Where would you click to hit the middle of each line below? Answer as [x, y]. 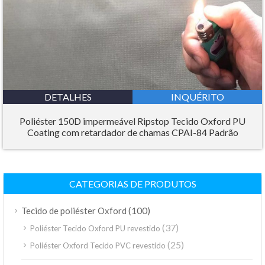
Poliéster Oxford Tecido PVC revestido [98, 245]
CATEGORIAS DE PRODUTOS [132, 184]
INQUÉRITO [197, 97]
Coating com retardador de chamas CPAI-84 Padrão [132, 132]
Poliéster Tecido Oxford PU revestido [95, 228]
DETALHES [68, 97]
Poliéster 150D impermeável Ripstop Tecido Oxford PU [132, 121]
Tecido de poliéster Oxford [74, 211]
